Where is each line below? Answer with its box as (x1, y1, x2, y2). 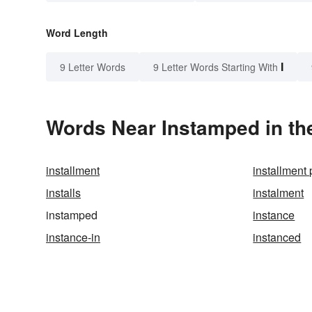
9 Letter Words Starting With (153, 60, 278, 75)
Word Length (46, 26, 108, 40)
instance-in (46, 229, 100, 246)
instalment (253, 185, 304, 201)
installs (46, 185, 81, 201)
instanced (253, 229, 302, 246)
